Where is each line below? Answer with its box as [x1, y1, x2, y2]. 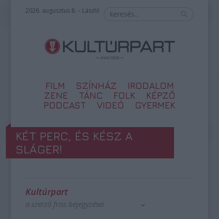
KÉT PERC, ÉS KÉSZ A [16, 129, 133, 143]
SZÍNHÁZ [75, 80, 117, 91]
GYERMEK [135, 100, 175, 110]
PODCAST [44, 100, 86, 110]
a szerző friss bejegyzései [25, 199, 105, 209]
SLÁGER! [16, 142, 63, 156]
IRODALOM [127, 80, 174, 91]
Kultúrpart [25, 186, 68, 197]
